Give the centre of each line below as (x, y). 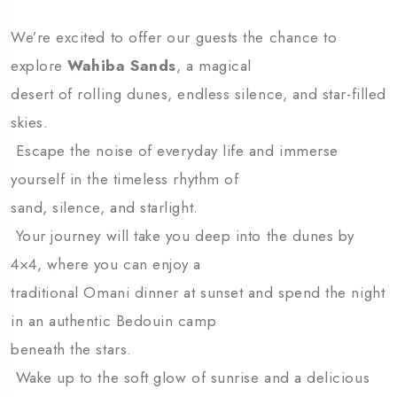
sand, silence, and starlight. (105, 208)
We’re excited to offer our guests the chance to (174, 38)
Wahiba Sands (122, 66)
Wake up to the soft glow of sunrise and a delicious (191, 378)
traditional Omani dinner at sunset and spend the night (198, 293)
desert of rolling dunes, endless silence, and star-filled (198, 94)
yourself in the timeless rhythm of (125, 179)
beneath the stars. (71, 350)
